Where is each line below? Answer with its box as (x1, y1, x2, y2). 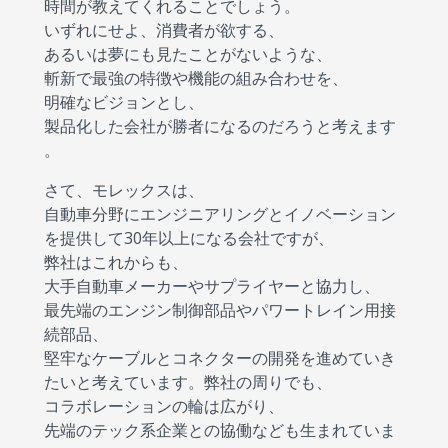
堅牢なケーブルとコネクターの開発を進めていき (44, 347, 396, 369)
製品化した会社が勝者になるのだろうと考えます (44, 115, 396, 137)
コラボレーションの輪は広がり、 (44, 395, 284, 417)
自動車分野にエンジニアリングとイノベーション (44, 203, 396, 225)
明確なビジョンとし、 (44, 91, 204, 113)
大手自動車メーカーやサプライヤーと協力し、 (44, 275, 380, 297)
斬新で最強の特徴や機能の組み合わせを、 (44, 67, 348, 89)
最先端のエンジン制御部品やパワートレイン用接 (44, 299, 396, 321)
